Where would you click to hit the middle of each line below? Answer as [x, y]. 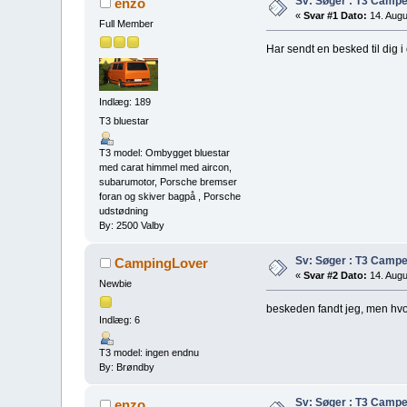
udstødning [124, 211]
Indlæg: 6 [120, 320]
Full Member [127, 24]
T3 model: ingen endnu [149, 352]
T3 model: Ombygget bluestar [165, 153]
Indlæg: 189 [125, 101]
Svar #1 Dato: [336, 16]
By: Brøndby [127, 367]
